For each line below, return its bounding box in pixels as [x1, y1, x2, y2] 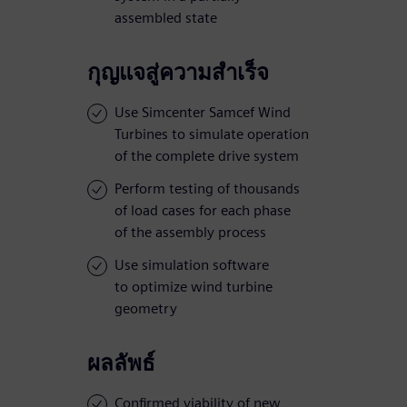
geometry [114, 300, 177, 318]
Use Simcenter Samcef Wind [114, 104, 291, 122]
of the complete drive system [114, 147, 299, 165]
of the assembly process [114, 223, 266, 242]
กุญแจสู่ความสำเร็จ [87, 59, 269, 86]
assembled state [114, 9, 217, 27]
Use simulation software [114, 256, 269, 274]
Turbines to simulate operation [114, 125, 309, 144]
